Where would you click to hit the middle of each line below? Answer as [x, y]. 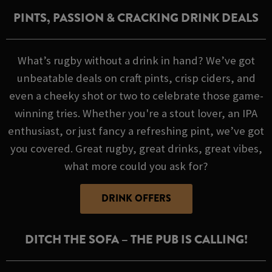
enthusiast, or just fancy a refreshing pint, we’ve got [136, 131]
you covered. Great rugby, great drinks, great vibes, [136, 149]
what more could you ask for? [136, 166]
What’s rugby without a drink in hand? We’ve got [136, 61]
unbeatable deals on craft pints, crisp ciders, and [136, 78]
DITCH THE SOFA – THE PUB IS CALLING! [136, 240]
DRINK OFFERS [136, 199]
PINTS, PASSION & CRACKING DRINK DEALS [136, 18]
